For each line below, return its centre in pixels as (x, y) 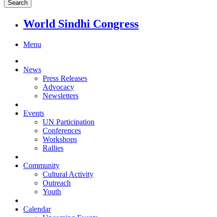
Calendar (37, 209)
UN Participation (69, 122)
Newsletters (61, 95)
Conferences (62, 130)
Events (34, 113)
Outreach (57, 183)
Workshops (60, 139)
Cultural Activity (68, 174)
